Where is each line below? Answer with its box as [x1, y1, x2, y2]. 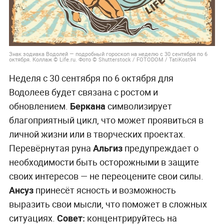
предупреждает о [122, 141, 198, 154]
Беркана [69, 99, 105, 112]
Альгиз [90, 141, 122, 154]
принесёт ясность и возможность [33, 183, 176, 196]
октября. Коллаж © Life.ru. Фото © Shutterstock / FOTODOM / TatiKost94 [8, 55, 196, 63]
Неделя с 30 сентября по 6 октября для [8, 71, 173, 84]
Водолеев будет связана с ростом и [8, 85, 158, 98]
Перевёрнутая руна [8, 141, 91, 154]
